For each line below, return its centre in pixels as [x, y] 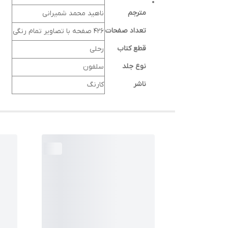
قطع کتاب [132, 49]
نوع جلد [134, 67]
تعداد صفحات [126, 31]
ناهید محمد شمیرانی [73, 14]
